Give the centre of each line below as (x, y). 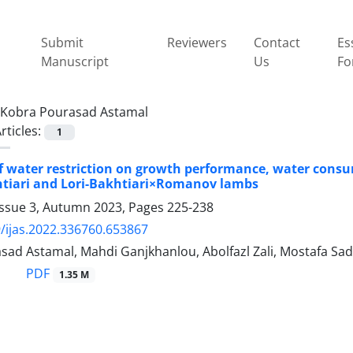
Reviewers (197, 42)
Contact (277, 42)
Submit (62, 42)
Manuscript (74, 61)
